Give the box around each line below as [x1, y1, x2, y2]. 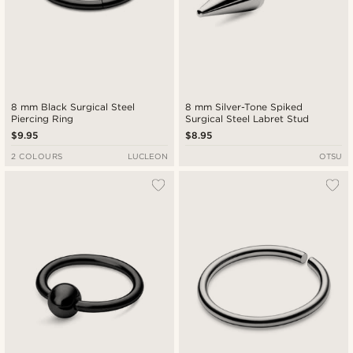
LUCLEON [127, 150, 168, 161]
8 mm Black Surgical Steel [11, 100, 136, 113]
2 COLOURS [11, 150, 63, 161]
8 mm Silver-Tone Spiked [185, 100, 304, 113]
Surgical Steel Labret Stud [185, 112, 310, 124]
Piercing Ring [11, 112, 74, 124]
